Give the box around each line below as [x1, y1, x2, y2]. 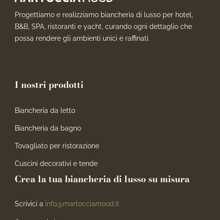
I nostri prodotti [14, 78, 83, 91]
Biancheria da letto [14, 106, 75, 114]
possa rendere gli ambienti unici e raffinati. [14, 34, 150, 42]
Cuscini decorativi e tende [14, 159, 98, 167]
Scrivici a [14, 199, 45, 208]
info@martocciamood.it [45, 199, 119, 208]
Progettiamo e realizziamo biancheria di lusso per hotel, [14, 10, 193, 19]
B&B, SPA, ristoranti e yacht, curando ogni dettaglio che [14, 22, 192, 30]
